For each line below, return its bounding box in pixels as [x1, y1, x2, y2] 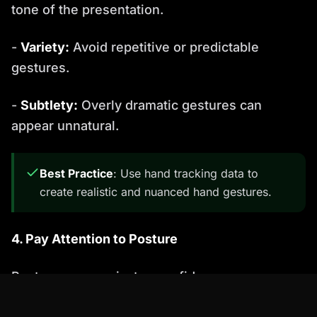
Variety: [21, 39, 69, 54]
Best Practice [40, 166, 113, 180]
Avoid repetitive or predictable [69, 39, 259, 54]
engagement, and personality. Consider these [11, 289, 291, 304]
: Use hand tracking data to [113, 166, 258, 180]
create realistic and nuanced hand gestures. [40, 184, 272, 199]
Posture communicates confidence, [11, 268, 229, 284]
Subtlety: [21, 97, 78, 113]
